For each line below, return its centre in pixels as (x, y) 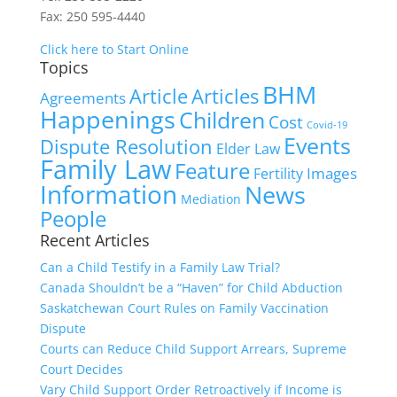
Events (317, 146)
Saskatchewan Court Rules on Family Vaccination (184, 308)
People (73, 219)
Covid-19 (327, 125)
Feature (212, 171)
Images (331, 173)
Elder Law (248, 149)
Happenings (107, 119)
